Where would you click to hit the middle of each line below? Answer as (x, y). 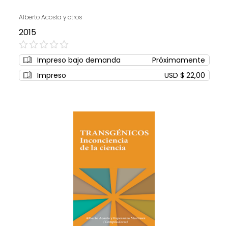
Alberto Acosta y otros (50, 17)
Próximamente (178, 60)
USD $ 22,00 (184, 76)
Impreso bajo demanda (79, 60)
